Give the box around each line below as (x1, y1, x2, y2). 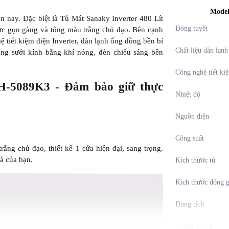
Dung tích (175, 200, 204, 208)
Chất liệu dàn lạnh (175, 47, 228, 54)
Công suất (175, 134, 204, 142)
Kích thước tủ (175, 156, 215, 164)
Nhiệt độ (175, 90, 200, 98)
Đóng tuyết (175, 25, 208, 32)
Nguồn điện (175, 112, 209, 120)
